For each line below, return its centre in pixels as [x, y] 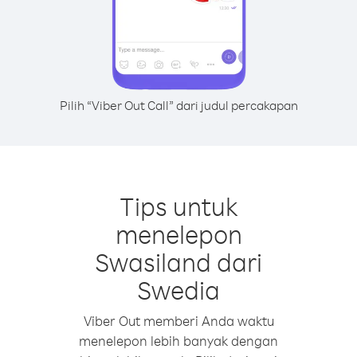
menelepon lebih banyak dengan [178, 341]
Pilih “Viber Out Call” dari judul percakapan [178, 105]
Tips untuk [178, 206]
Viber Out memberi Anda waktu [178, 321]
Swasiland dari [178, 262]
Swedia [178, 290]
